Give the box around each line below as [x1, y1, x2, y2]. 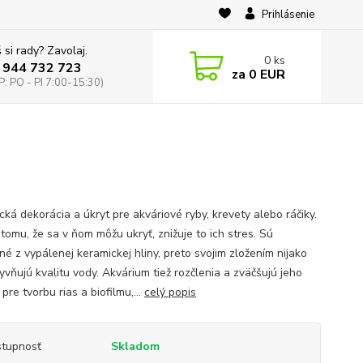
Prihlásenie [261, 7, 314, 22]
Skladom [110, 339, 160, 354]
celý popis [143, 284, 196, 300]
